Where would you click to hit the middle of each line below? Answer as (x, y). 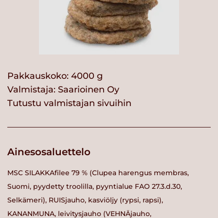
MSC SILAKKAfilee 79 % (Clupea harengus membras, (98, 173)
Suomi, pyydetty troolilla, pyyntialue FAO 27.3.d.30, (95, 186)
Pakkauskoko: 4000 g (55, 76)
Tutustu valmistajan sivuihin (69, 103)
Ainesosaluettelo (49, 152)
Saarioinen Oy (89, 90)
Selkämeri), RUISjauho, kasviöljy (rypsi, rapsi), (85, 200)
